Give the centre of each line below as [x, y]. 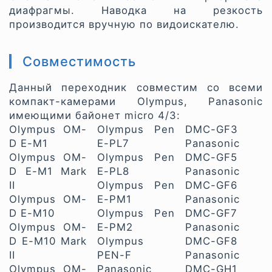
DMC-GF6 [212, 185]
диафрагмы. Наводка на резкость [136, 10]
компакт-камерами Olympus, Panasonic [136, 101]
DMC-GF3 [212, 129]
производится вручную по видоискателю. [124, 24]
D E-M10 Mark [48, 241]
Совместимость [79, 61]
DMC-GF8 [212, 241]
